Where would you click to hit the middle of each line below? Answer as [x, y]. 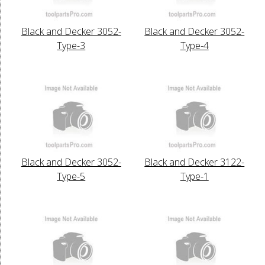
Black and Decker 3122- [195, 162]
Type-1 [194, 176]
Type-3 [71, 45]
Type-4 [194, 45]
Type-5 [71, 176]
